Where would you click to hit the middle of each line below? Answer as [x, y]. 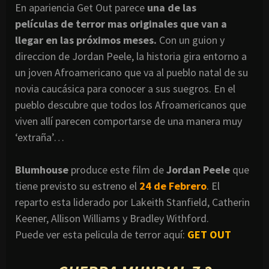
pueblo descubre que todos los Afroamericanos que [131, 104]
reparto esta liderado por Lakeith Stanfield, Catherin [132, 202]
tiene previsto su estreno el [77, 186]
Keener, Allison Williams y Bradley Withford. [112, 218]
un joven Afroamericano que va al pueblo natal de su [131, 72]
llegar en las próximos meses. [86, 40]
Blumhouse [42, 169]
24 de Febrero [173, 186]
